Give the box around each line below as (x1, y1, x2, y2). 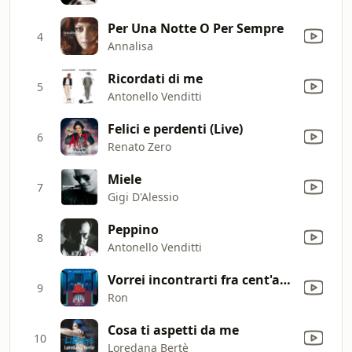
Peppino (108, 220, 159, 238)
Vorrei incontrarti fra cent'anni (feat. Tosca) (280, 270, 291, 288)
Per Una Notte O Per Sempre (108, 19, 284, 37)
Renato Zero (108, 138, 171, 154)
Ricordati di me (108, 69, 203, 87)
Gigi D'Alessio (108, 189, 178, 204)
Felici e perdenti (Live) (108, 119, 243, 137)
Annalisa (108, 38, 153, 53)
